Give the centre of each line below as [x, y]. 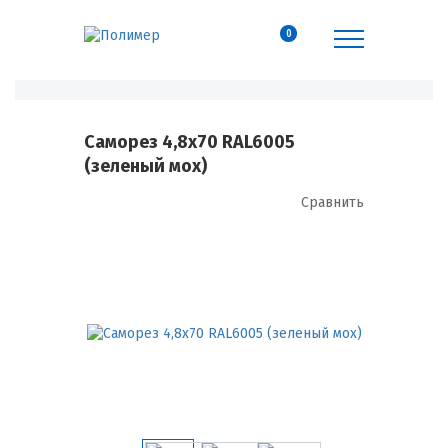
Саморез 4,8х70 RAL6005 [189, 142]
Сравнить [332, 202]
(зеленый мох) [145, 166]
